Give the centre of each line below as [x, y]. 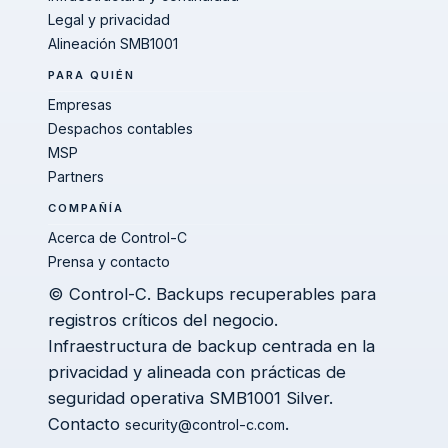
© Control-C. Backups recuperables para [212, 294]
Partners [76, 176]
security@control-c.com [205, 424]
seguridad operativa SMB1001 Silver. [190, 398]
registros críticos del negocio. [163, 320]
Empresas [80, 104]
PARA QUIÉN [92, 75]
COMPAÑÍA [86, 208]
